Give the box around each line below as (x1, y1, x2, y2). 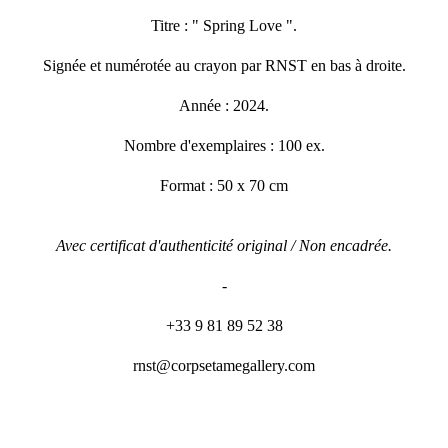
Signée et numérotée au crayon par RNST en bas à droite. (42, 56, 406, 74)
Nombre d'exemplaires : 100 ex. (123, 136, 325, 154)
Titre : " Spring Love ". (151, 16, 297, 34)
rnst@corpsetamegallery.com (133, 356, 315, 374)
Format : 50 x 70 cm (160, 176, 288, 194)
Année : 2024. (179, 96, 269, 114)
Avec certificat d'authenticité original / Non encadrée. (56, 236, 392, 254)
